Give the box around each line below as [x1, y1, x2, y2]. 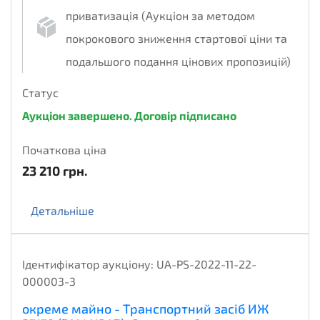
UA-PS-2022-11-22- [156, 257, 256, 271]
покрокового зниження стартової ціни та [66, 31, 287, 46]
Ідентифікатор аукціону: [22, 257, 156, 271]
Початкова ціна [22, 143, 106, 157]
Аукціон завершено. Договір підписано [22, 109, 236, 123]
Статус [22, 86, 59, 100]
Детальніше [31, 204, 94, 218]
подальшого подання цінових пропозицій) [66, 54, 291, 69]
